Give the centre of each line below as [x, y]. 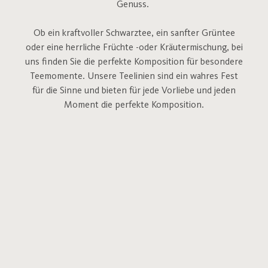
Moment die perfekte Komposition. [134, 105]
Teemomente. [59, 77]
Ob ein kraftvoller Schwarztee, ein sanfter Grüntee [134, 33]
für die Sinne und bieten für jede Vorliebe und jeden [134, 91]
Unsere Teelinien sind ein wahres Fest [163, 77]
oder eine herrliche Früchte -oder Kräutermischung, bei [134, 48]
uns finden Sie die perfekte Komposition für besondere [134, 62]
